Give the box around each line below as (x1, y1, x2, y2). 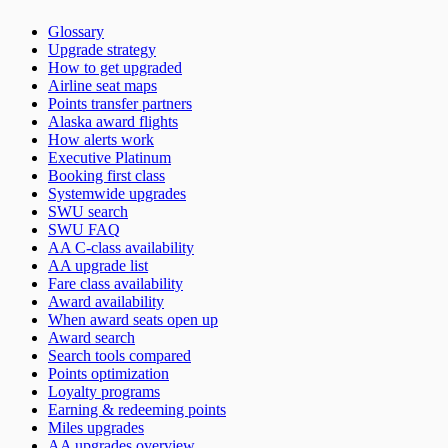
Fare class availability (48, 274, 183, 292)
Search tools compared (48, 346, 191, 364)
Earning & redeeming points (48, 400, 226, 418)
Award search (48, 328, 135, 346)
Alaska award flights (48, 112, 178, 130)
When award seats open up (48, 310, 218, 328)
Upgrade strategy (48, 40, 156, 58)
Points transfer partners (48, 94, 192, 112)
